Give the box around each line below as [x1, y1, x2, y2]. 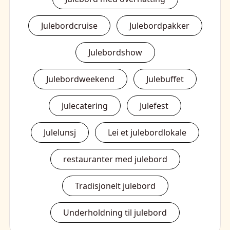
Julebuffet [146, 73, 184, 85]
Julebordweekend [46, 73, 114, 85]
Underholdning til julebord [63, 206, 167, 218]
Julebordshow [88, 46, 142, 58]
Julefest [140, 100, 168, 111]
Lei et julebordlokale [108, 126, 186, 138]
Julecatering [62, 100, 108, 111]
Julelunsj [44, 126, 76, 138]
